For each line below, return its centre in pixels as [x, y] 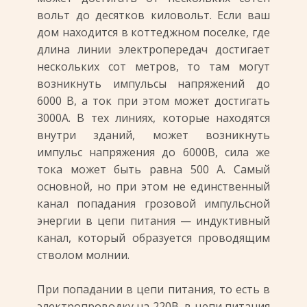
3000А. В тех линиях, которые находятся [153, 118]
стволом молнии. [83, 255]
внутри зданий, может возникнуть [153, 135]
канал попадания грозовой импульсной [153, 204]
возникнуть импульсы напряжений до [153, 84]
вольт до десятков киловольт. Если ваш [153, 15]
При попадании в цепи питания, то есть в [153, 289]
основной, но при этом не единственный [153, 186]
